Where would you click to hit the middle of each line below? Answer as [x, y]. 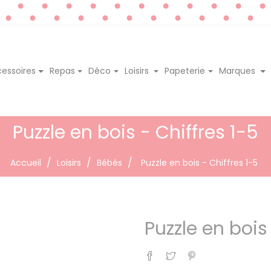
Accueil [26, 162]
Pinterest [215, 251]
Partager [172, 251]
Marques [238, 70]
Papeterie [185, 70]
